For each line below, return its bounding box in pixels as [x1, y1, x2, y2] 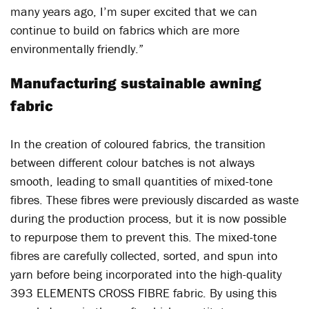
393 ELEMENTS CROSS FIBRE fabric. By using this [10, 285, 277, 301]
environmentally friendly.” [10, 41, 143, 57]
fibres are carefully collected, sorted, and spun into [10, 248, 277, 263]
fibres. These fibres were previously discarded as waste [10, 192, 299, 208]
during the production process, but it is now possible [10, 210, 286, 226]
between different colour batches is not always [10, 154, 255, 170]
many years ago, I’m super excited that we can [10, 3, 257, 19]
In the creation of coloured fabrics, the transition [10, 136, 266, 152]
